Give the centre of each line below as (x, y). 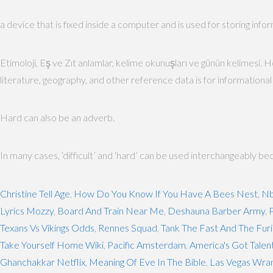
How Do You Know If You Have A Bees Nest (166, 193)
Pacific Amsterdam (147, 244)
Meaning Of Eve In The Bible (147, 261)
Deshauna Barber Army (216, 210)
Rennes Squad (128, 227)
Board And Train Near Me (111, 210)
